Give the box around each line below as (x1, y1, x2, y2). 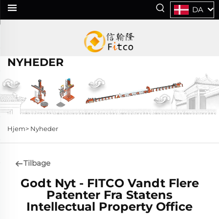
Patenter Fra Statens (46, 187, 173, 202)
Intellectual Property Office (26, 199, 193, 214)
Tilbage (23, 158, 50, 168)
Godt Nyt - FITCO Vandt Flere (20, 175, 199, 190)
